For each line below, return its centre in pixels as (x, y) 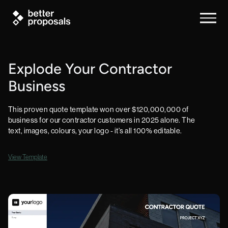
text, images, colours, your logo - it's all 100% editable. (95, 131)
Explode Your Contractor (90, 70)
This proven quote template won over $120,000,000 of (98, 109)
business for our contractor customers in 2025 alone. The (102, 120)
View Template (28, 157)
